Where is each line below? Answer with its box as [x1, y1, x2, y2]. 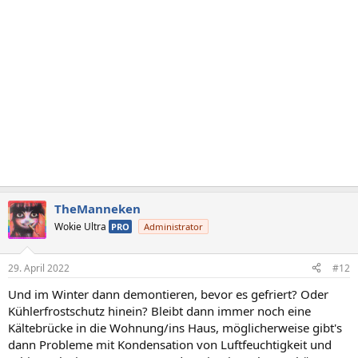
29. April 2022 [8, 261, 70, 275]
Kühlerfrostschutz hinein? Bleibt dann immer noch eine [8, 302, 311, 319]
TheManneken [54, 201, 141, 217]
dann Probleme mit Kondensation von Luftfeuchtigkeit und [8, 336, 332, 352]
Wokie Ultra [54, 220, 109, 233]
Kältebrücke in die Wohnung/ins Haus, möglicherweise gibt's [8, 319, 342, 336]
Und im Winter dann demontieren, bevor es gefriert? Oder [8, 285, 328, 302]
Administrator [144, 221, 203, 233]
